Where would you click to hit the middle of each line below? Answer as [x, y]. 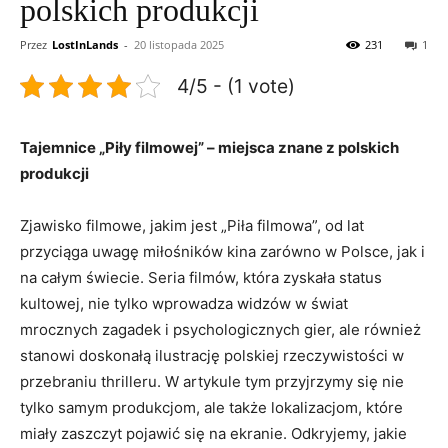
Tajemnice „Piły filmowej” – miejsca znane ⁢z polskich [209, 147]
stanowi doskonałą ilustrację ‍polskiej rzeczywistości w [212, 355]
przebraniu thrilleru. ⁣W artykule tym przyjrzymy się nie [212, 381]
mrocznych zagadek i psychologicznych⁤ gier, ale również [220, 329]
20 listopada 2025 [179, 44]
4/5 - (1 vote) [236, 85]
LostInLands [85, 44]
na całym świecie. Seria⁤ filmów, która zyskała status [201, 277]
